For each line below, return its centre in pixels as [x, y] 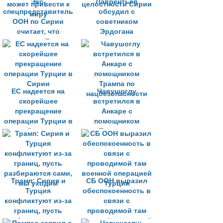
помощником [117, 121]
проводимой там [117, 211]
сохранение [117, 42]
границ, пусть [38, 211]
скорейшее [38, 101]
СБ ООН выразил [117, 181]
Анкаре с [117, 111]
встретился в [117, 101]
